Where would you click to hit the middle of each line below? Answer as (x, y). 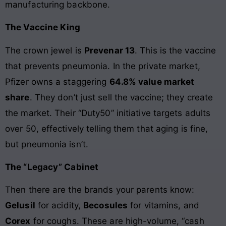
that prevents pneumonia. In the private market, (103, 66)
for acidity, (59, 206)
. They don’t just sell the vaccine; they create (121, 97)
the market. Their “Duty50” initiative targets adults (108, 113)
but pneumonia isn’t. (47, 144)
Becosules (106, 206)
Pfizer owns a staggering (57, 81)
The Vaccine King (43, 27)
